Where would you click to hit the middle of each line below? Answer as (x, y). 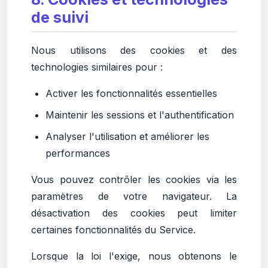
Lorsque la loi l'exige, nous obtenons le (134, 256)
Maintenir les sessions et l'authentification (140, 115)
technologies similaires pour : (97, 67)
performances (78, 153)
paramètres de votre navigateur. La (134, 196)
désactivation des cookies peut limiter (134, 213)
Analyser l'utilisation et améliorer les (127, 136)
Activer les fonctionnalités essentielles (131, 93)
